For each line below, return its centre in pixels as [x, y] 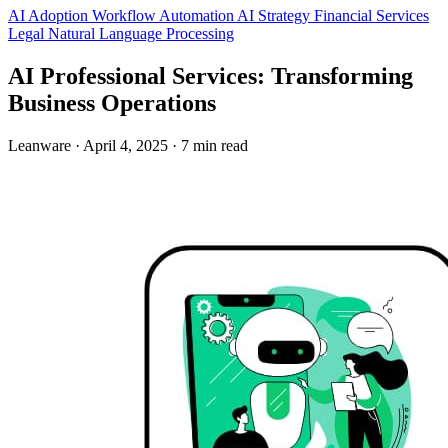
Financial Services [371, 16]
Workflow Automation [164, 16]
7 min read [214, 146]
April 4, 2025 [125, 146]
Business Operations [112, 103]
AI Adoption [50, 16]
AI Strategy [275, 16]
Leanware [39, 146]
